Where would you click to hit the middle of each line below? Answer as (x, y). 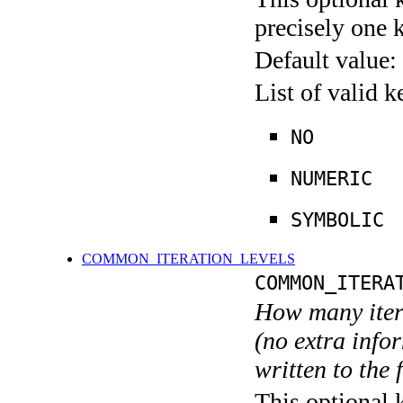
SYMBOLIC (337, 220)
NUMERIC (331, 179)
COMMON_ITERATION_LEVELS (188, 259)
